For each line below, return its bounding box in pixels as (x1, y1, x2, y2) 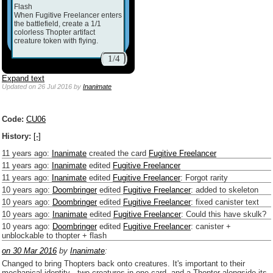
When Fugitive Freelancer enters (14, 10, 122, 19)
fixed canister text (196, 197, 259, 207)
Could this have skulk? (186, 209, 266, 219)
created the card (87, 148, 149, 158)
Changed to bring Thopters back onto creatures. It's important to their (2, 258, 245, 268)
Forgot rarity (185, 172, 228, 182)
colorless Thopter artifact (14, 27, 95, 37)
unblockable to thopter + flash (2, 230, 107, 240)
